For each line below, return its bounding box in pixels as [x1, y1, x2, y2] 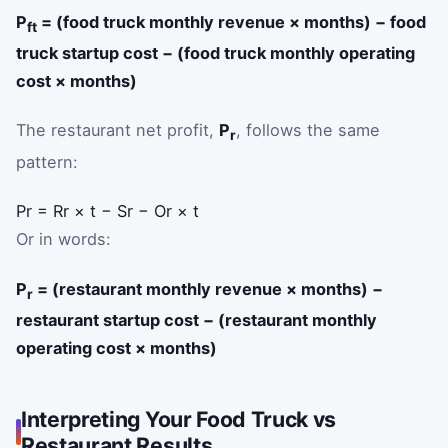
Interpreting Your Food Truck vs [21, 406, 337, 433]
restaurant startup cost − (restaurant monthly [16, 310, 377, 331]
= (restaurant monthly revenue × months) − [33, 278, 383, 299]
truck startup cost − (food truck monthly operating [16, 42, 415, 63]
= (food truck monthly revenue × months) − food [37, 11, 426, 32]
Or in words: [16, 229, 111, 250]
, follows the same [236, 120, 380, 141]
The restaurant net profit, [16, 120, 219, 141]
